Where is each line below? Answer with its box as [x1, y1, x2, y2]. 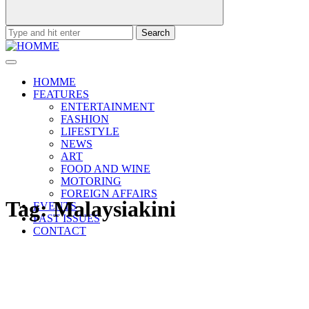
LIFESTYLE [61, 126, 119, 137]
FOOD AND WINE [61, 163, 150, 175]
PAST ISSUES [33, 212, 100, 224]
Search [5, 25, 34, 37]
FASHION [61, 113, 109, 125]
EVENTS [33, 200, 77, 212]
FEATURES [33, 88, 89, 100]
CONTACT [33, 225, 86, 237]
